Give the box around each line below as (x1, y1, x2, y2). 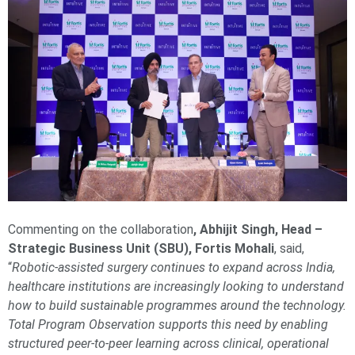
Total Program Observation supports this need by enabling (8, 317, 328, 333)
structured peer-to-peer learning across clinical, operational (8, 336, 329, 352)
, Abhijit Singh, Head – (193, 222, 323, 238)
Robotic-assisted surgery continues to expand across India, (12, 260, 335, 276)
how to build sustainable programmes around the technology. (8, 298, 346, 314)
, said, (274, 241, 304, 257)
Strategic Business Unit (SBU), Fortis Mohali (8, 241, 274, 257)
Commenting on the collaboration (8, 222, 193, 238)
